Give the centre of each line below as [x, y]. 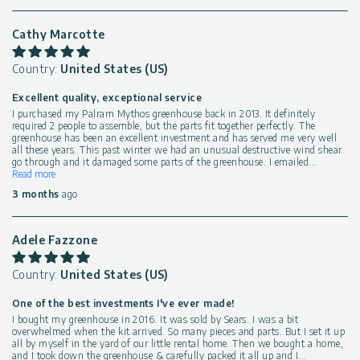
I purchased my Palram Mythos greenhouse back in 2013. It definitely [164, 114]
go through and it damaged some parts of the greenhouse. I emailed [161, 162]
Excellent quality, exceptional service [107, 98]
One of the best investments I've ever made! [123, 304]
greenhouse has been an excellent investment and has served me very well [175, 138]
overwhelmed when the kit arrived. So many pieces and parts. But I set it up [179, 332]
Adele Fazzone [55, 240]
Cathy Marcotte [59, 35]
